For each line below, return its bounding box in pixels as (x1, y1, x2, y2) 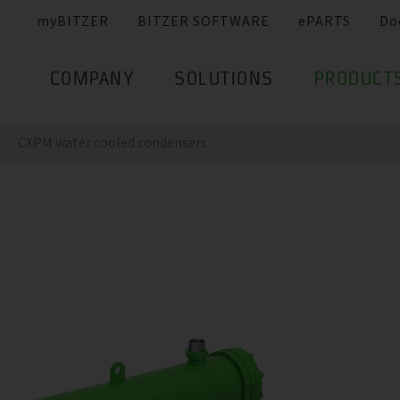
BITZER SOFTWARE (137, 12, 270, 30)
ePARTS (298, 12, 351, 30)
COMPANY (49, 72, 134, 89)
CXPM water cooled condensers (18, 133, 207, 151)
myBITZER (37, 12, 109, 30)
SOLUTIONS (174, 72, 274, 89)
